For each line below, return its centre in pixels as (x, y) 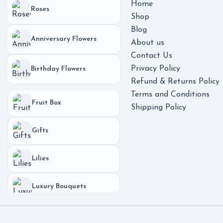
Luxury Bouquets (59, 186)
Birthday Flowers (58, 69)
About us (147, 43)
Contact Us (151, 56)
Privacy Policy (155, 69)
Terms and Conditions (170, 95)
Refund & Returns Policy (175, 82)
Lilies (40, 159)
